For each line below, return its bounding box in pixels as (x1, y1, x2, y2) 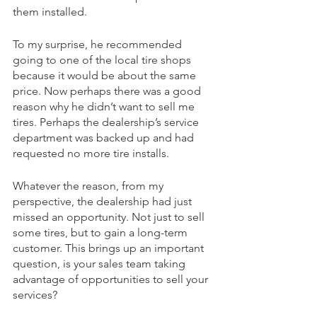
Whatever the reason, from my (13, 179, 166, 193)
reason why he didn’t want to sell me (13, 100, 197, 114)
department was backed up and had (13, 131, 197, 145)
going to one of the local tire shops (13, 53, 194, 67)
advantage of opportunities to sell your (13, 272, 211, 287)
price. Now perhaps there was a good (13, 84, 204, 98)
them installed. (13, 5, 87, 19)
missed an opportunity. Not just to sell (13, 210, 207, 224)
